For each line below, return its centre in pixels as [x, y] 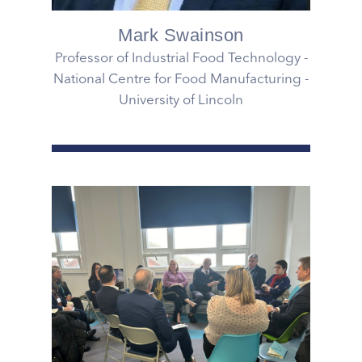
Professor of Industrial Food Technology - [181, 59]
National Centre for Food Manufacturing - [181, 80]
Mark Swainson [181, 36]
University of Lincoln [181, 101]
